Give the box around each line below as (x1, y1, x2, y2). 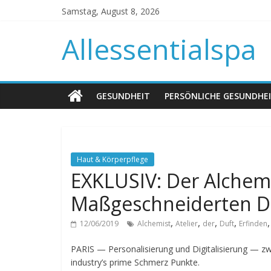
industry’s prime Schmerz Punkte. (71, 256, 200, 268)
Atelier (175, 218, 198, 229)
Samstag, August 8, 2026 (62, 5, 160, 17)
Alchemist (137, 218, 171, 229)
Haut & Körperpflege (77, 154, 148, 165)
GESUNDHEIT (96, 90, 150, 102)
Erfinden (239, 218, 267, 229)
